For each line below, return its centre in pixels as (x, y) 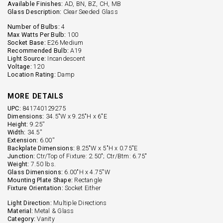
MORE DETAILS (36, 96)
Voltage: (20, 66)
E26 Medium (64, 42)
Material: (20, 211)
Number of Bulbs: (34, 26)
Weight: (18, 164)
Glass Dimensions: (35, 172)
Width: (17, 132)
